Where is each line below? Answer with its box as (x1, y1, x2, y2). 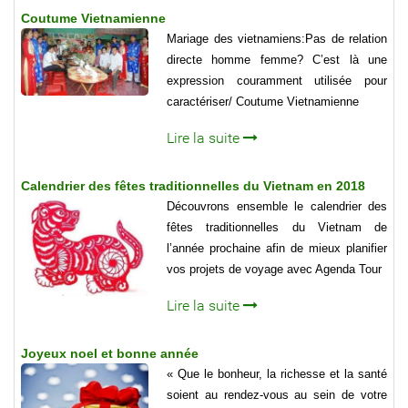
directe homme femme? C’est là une (167, 52, 387, 66)
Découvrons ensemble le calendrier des (167, 199, 387, 213)
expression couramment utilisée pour (167, 73, 387, 87)
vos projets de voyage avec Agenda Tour (167, 261, 382, 276)
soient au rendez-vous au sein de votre (167, 388, 387, 403)
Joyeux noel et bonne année (21, 346, 199, 362)
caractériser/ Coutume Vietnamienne (167, 94, 359, 108)
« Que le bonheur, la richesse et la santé (167, 367, 387, 382)
